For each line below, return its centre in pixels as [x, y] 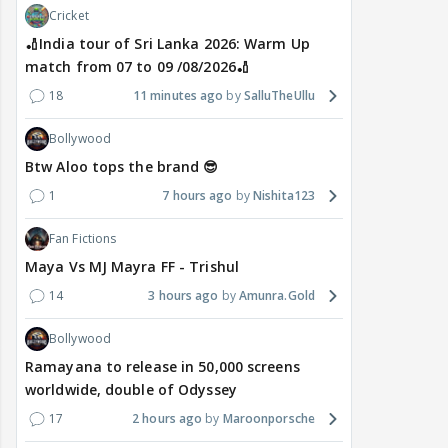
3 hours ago [183, 296]
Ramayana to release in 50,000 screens [162, 367]
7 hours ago [197, 196]
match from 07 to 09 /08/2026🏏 [137, 67]
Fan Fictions [83, 239]
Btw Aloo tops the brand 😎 [122, 167]
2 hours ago [167, 419]
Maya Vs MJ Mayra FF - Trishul [132, 267]
